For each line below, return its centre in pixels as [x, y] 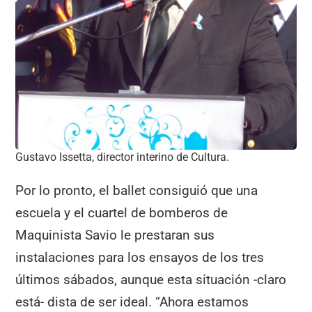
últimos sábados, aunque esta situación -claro [151, 279]
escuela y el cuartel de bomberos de [122, 212]
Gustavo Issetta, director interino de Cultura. [123, 157]
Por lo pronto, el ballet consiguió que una [137, 190]
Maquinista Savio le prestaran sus [115, 235]
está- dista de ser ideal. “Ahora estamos [132, 302]
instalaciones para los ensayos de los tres [140, 257]
